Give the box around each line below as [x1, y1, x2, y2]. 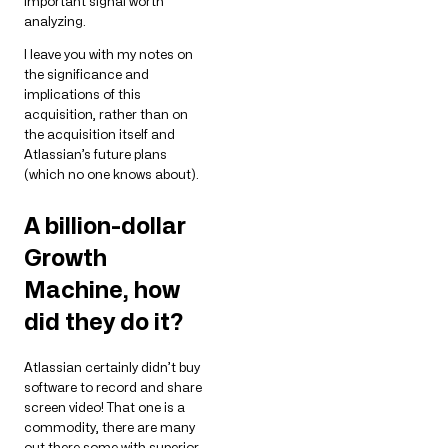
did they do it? [24, 307, 183, 335]
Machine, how [24, 275, 180, 303]
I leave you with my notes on [24, 46, 193, 62]
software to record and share [24, 378, 202, 395]
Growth [24, 243, 107, 271]
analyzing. [24, 13, 86, 29]
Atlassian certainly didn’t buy [24, 358, 200, 375]
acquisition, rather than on [24, 106, 188, 122]
